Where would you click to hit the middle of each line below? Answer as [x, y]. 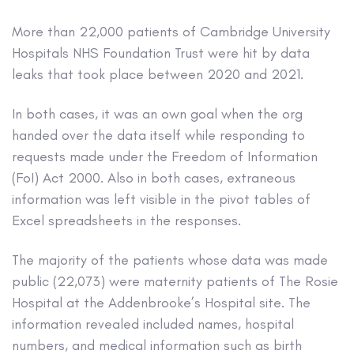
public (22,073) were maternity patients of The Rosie [175, 282]
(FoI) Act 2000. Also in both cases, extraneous [154, 177]
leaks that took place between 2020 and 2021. [158, 74]
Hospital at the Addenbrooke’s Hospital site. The [161, 303]
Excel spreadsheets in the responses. [126, 220]
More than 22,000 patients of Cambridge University [171, 31]
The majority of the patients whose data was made [170, 260]
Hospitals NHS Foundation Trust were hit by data [161, 53]
